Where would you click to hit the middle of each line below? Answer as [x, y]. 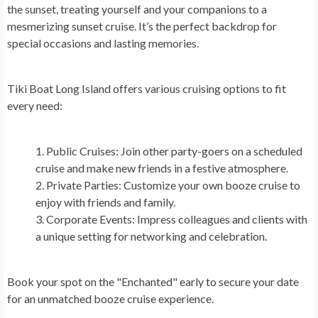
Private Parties [82, 185]
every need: [36, 105]
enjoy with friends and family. [106, 202]
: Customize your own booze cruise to [209, 185]
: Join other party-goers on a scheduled [209, 151]
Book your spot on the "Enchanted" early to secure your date [153, 281]
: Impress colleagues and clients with [220, 219]
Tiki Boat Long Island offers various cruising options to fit [147, 88]
